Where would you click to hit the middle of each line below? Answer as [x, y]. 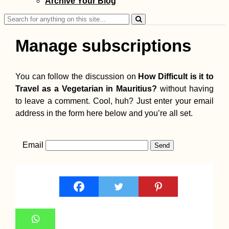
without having [186, 89]
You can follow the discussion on [77, 77]
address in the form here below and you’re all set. [104, 113]
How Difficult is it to [176, 77]
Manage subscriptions [103, 45]
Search [17, 17]
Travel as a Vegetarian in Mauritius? [86, 89]
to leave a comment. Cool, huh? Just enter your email [114, 101]
